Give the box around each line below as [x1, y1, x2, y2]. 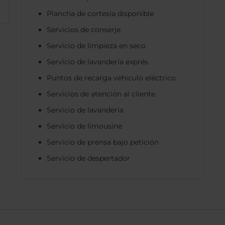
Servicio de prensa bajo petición [46, 137, 159, 147]
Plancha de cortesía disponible [46, 9, 154, 18]
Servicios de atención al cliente [46, 89, 155, 98]
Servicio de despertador [46, 153, 130, 163]
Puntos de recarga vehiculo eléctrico [46, 73, 176, 82]
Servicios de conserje [46, 25, 121, 34]
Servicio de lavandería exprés [46, 57, 148, 66]
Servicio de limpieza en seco [46, 41, 146, 50]
